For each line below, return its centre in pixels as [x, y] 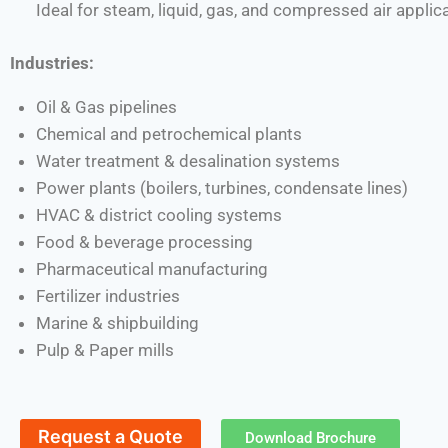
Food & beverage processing [144, 241]
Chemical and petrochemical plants [168, 133]
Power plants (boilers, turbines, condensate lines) [221, 187]
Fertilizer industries [107, 295]
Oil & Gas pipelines [106, 106]
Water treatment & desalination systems [187, 160]
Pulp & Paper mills [104, 349]
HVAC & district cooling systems [158, 214]
